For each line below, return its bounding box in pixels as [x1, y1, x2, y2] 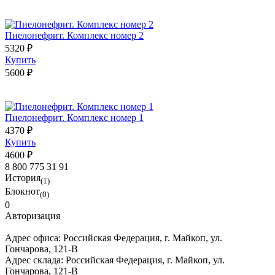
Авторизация [5, 211, 60, 222]
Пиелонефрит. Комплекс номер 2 [5, 29, 144, 41]
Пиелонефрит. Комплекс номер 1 [5, 112, 144, 123]
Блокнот [5, 185, 40, 196]
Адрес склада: [5, 255, 66, 266]
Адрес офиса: [5, 233, 63, 244]
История [5, 172, 41, 183]
